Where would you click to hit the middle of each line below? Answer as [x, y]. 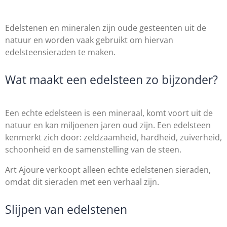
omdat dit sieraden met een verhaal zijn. [82, 182]
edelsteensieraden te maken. [60, 52]
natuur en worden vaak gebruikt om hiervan [89, 40]
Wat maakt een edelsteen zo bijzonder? [111, 80]
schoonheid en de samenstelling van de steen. [93, 149]
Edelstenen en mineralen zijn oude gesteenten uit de [106, 28]
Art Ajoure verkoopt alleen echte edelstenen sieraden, [108, 170]
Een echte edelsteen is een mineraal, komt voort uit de [109, 113]
